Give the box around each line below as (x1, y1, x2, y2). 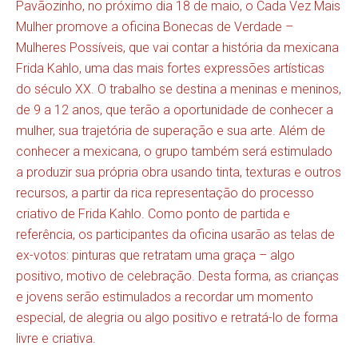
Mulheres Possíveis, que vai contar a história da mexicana (16, 39, 339, 55)
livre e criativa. (16, 330, 96, 346)
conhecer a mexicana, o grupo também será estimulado (16, 143, 332, 159)
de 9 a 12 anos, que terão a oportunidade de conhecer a (16, 101, 333, 117)
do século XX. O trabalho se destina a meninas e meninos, (16, 81, 341, 97)
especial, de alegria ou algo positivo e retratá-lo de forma (16, 309, 338, 325)
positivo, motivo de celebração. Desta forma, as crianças (16, 268, 339, 284)
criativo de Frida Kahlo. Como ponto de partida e (16, 205, 290, 221)
